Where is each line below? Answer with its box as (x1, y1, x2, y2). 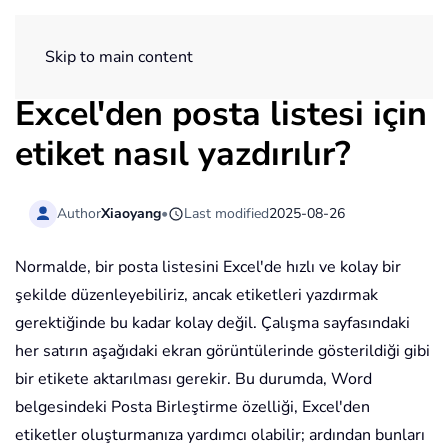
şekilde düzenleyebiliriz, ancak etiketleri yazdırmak (15, 284, 378, 307)
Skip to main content (45, 46, 193, 68)
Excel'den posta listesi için (15, 91, 427, 137)
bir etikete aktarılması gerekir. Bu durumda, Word (15, 368, 372, 391)
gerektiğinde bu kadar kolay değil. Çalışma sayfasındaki (15, 312, 410, 335)
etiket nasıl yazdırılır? (15, 131, 351, 177)
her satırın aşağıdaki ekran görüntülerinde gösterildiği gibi (15, 340, 430, 363)
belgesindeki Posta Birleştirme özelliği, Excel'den (15, 396, 370, 419)
